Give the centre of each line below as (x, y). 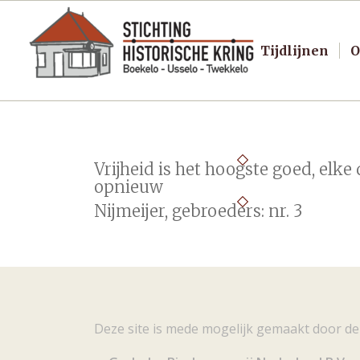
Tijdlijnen (294, 51)
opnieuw (129, 187)
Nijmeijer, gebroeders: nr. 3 (198, 211)
